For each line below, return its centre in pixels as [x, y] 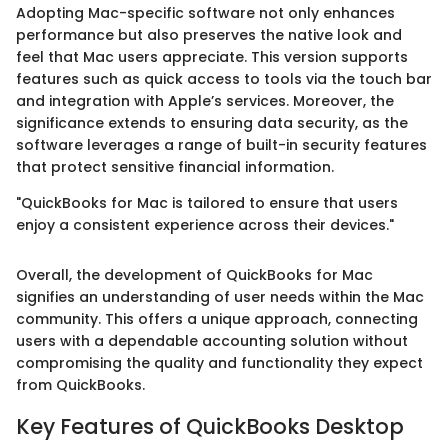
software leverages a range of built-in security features [221, 145]
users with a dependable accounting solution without [212, 341]
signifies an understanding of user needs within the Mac [220, 297]
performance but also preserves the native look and [209, 35]
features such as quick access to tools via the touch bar [224, 79]
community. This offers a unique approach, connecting [217, 319]
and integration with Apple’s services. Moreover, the [205, 101]
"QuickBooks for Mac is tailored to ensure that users [207, 203]
